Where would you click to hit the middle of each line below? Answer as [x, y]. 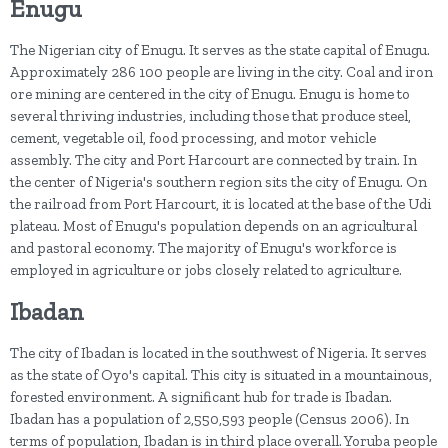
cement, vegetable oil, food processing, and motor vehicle [193, 138]
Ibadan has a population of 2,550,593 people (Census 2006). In [209, 419]
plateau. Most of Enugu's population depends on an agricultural [213, 226]
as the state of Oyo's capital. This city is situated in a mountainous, [221, 375]
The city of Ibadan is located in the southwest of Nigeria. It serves [218, 353]
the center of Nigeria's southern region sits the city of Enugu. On [218, 182]
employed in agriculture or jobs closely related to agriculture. [206, 270]
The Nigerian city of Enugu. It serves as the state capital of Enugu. [220, 50]
